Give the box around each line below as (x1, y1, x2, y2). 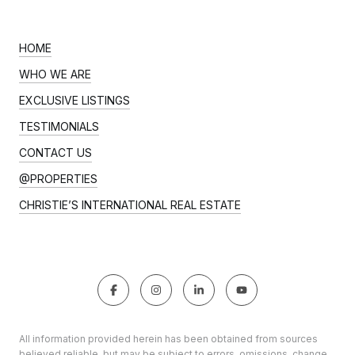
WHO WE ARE (19, 67, 91, 81)
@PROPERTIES (19, 171, 97, 185)
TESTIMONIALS (19, 119, 99, 133)
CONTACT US (19, 145, 92, 159)
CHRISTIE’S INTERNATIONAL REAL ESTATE (19, 197, 241, 212)
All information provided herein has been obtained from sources (19, 332, 318, 345)
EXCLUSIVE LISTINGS (19, 93, 130, 107)
